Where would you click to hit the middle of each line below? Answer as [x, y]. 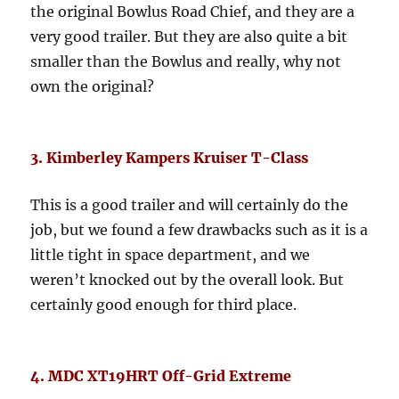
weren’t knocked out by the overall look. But [187, 280]
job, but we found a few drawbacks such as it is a [199, 230]
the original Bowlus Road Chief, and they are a [193, 12]
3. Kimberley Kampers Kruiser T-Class [170, 158]
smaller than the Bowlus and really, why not [186, 62]
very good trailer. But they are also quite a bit [189, 37]
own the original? [93, 87]
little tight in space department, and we [171, 255]
